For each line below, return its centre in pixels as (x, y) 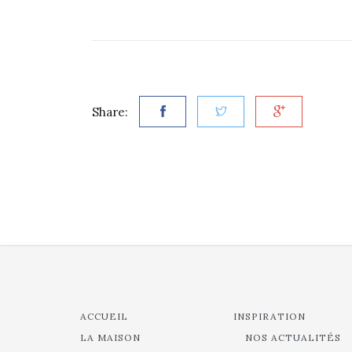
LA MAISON (110, 337)
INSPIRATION (269, 316)
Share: (110, 112)
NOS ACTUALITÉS (293, 337)
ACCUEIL (104, 316)
